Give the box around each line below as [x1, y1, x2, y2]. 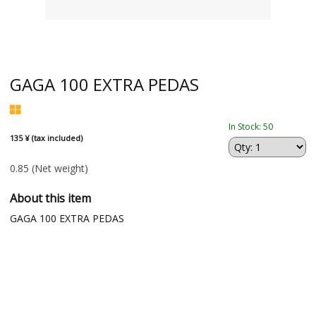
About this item [9, 190, 91, 206]
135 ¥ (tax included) [9, 133, 83, 143]
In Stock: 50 [229, 121, 274, 133]
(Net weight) [31, 162, 88, 175]
